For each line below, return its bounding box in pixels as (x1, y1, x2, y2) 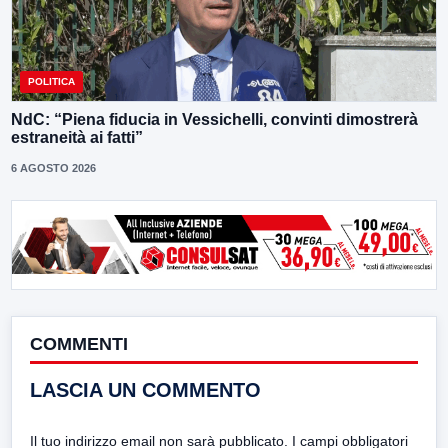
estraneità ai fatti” (11, 128, 143, 146)
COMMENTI (30, 333, 128, 354)
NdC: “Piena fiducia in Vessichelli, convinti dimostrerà (11, 110, 418, 128)
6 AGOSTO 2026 (11, 161, 96, 174)
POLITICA (28, 75, 75, 87)
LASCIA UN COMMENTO (30, 378, 261, 401)
